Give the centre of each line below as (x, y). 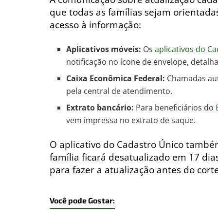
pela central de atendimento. (119, 91)
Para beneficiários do (175, 108)
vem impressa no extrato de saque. (131, 120)
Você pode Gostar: (82, 200)
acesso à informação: (95, 25)
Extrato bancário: (100, 108)
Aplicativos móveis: (104, 49)
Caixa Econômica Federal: (116, 79)
